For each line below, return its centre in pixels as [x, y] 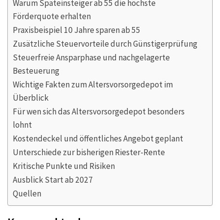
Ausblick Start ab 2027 [53, 179]
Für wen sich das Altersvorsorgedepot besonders [99, 111]
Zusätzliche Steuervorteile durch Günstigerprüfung [105, 43]
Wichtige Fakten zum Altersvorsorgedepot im [93, 84]
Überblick [31, 97]
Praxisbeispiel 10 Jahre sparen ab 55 [77, 30]
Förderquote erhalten [52, 16]
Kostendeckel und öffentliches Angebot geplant [98, 138]
